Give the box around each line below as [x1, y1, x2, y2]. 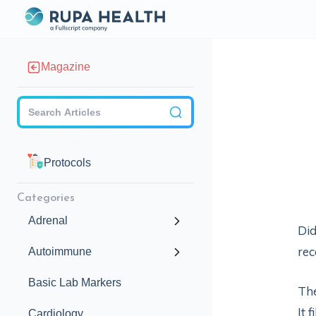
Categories [17, 193, 75, 204]
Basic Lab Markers [28, 276, 121, 288]
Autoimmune [28, 245, 92, 257]
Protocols [44, 157, 91, 169]
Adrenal [28, 214, 68, 226]
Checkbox [208, 97, 259, 109]
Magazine [41, 61, 90, 73]
